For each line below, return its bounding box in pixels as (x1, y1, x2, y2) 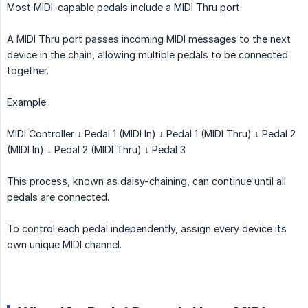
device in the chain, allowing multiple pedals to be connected (7, 49, 288, 61)
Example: (7, 96, 48, 109)
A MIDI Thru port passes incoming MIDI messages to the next (7, 33, 291, 45)
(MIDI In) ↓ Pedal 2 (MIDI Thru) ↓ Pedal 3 (7, 144, 186, 156)
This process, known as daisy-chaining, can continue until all (7, 175, 286, 188)
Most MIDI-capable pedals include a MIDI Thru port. (7, 1, 242, 14)
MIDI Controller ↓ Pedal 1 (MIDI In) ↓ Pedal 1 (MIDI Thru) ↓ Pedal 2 (7, 128, 296, 140)
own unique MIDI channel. (7, 239, 122, 251)
